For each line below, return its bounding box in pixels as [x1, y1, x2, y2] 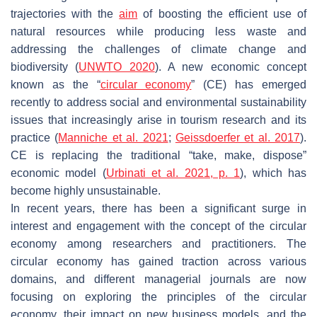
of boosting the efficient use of [137, 7, 307, 20]
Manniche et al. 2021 [58, 131, 168, 144]
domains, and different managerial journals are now [11, 272, 306, 285]
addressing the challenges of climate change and [11, 42, 306, 55]
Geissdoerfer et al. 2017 [175, 131, 300, 144]
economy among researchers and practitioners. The [11, 237, 306, 250]
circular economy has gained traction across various [11, 255, 306, 267]
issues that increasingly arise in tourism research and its [11, 113, 306, 126]
